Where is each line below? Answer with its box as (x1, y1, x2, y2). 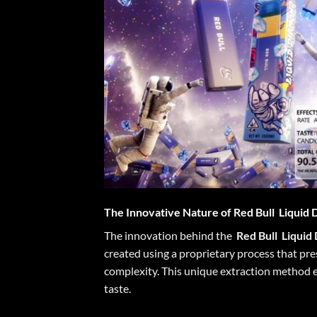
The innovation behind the (104, 228, 236, 242)
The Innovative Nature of (104, 204, 234, 219)
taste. (104, 281, 131, 295)
